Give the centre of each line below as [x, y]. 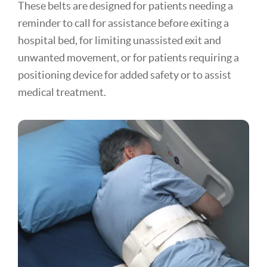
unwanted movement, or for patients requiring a [128, 58]
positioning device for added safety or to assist [125, 75]
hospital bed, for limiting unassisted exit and [119, 40]
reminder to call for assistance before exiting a [123, 23]
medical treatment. [62, 92]
